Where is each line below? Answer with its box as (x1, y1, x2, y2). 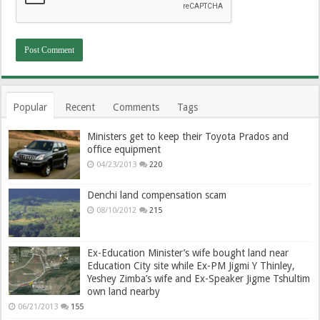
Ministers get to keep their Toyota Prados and (87, 131, 289, 143)
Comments (113, 101, 160, 114)
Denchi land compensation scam (87, 189, 227, 201)
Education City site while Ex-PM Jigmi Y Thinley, (87, 259, 296, 271)
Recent (65, 101, 96, 114)
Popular (13, 101, 48, 114)
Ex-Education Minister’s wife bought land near (87, 246, 289, 259)
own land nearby (87, 285, 161, 297)
